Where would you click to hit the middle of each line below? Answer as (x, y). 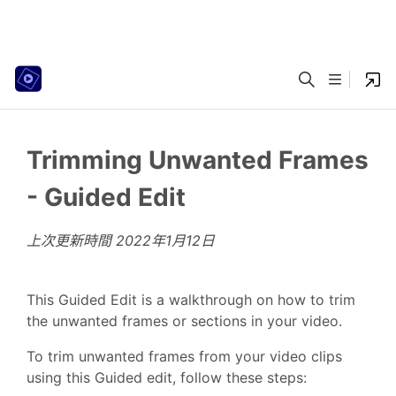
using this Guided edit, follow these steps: (167, 377)
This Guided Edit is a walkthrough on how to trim (191, 300)
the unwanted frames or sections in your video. (184, 321)
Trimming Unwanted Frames (198, 160)
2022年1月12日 (165, 240)
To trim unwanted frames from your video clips (184, 356)
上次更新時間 (71, 240)
